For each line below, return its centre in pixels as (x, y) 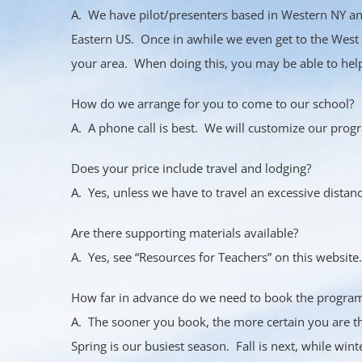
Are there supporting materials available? (185, 233)
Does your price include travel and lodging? (191, 168)
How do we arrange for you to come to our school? (213, 104)
